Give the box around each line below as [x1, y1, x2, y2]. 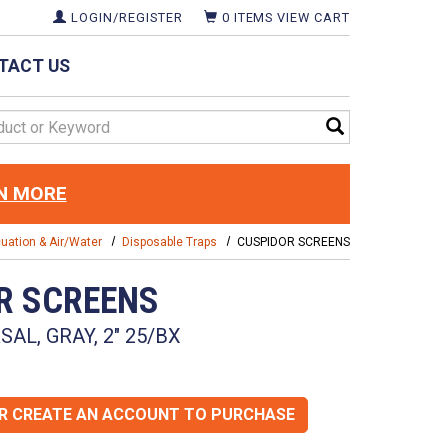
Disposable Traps [121, 234, 217, 249]
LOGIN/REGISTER [67, 10, 183, 25]
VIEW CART [273, 10, 350, 25]
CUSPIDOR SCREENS [237, 234, 350, 249]
